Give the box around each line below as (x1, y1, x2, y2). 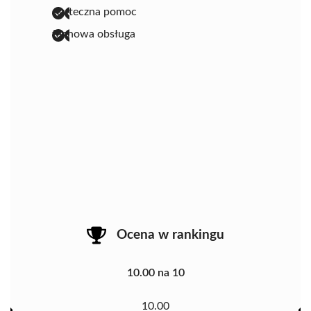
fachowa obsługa (52, 28, 135, 40)
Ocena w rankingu (117, 228, 224, 242)
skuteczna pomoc (52, 6, 137, 17)
